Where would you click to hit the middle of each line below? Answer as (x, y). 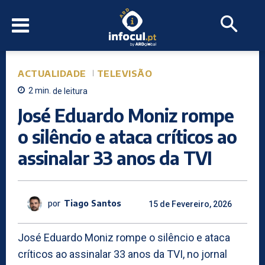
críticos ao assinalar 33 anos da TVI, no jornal (122, 254)
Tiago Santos (93, 203)
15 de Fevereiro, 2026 (190, 204)
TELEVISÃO (124, 74)
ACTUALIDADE (52, 74)
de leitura (70, 91)
